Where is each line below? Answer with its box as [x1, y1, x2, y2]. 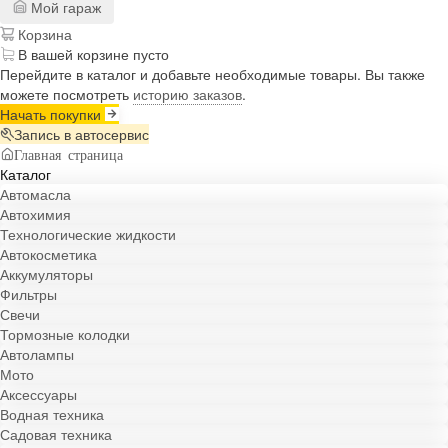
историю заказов [133, 83, 242, 104]
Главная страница [14, 146, 123, 161]
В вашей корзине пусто [18, 43, 169, 64]
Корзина [14, 23, 72, 44]
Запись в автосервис [14, 123, 149, 144]
